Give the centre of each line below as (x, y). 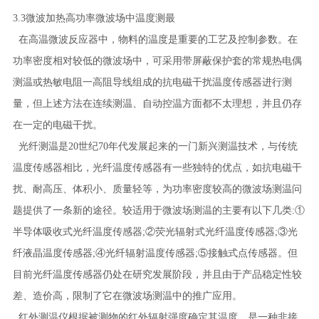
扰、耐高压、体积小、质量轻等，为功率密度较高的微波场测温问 (157, 189)
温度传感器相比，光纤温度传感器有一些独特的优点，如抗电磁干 (157, 168)
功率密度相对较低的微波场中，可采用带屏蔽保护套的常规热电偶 (157, 61)
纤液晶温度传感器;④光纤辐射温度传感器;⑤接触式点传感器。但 (155, 253)
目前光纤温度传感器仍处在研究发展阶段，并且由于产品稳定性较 (157, 274)
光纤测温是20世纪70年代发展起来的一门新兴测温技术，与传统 (155, 146)
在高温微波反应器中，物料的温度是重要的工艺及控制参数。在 (155, 40)
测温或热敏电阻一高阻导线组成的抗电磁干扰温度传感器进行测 (152, 82)
